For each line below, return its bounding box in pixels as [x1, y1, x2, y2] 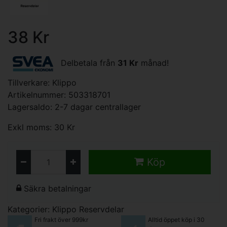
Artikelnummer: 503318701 [8, 90, 110, 100]
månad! [138, 58, 169, 68]
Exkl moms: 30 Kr [8, 122, 75, 132]
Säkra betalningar [21, 183, 91, 194]
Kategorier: [8, 204, 52, 214]
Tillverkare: [8, 78, 52, 88]
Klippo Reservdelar [52, 204, 124, 214]
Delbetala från [58, 58, 118, 68]
